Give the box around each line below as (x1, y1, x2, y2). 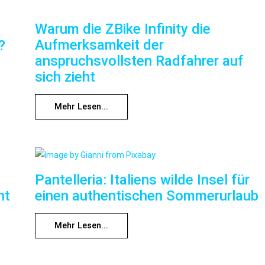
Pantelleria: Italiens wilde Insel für (35, 172, 250, 189)
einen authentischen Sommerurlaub (35, 188, 258, 205)
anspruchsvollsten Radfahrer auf (35, 53, 244, 70)
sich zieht (35, 69, 95, 86)
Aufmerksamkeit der (35, 37, 164, 54)
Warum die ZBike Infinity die (35, 21, 211, 38)
